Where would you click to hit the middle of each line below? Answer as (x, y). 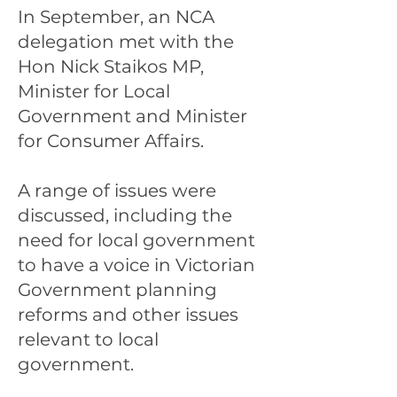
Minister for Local (94, 91)
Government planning (117, 290)
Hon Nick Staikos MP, (111, 66)
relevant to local (88, 339)
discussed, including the (125, 215)
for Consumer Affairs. (111, 141)
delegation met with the (126, 42)
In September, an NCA (116, 17)
